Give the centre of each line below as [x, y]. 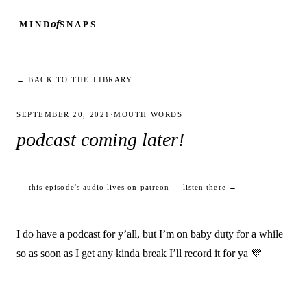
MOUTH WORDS [148, 114]
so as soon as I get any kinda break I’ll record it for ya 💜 [139, 253]
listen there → [210, 187]
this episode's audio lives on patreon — [105, 187]
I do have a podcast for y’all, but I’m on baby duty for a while [150, 234]
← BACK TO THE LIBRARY [75, 79]
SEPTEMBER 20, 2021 [63, 114]
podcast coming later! [100, 139]
